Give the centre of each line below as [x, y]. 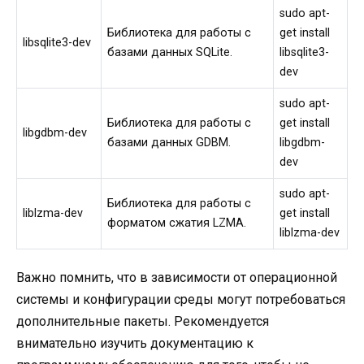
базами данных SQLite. [170, 52]
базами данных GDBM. [169, 142]
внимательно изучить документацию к [135, 344]
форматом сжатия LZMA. [177, 223]
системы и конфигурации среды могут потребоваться [181, 300]
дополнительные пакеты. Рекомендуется [143, 322]
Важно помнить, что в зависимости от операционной [177, 278]
